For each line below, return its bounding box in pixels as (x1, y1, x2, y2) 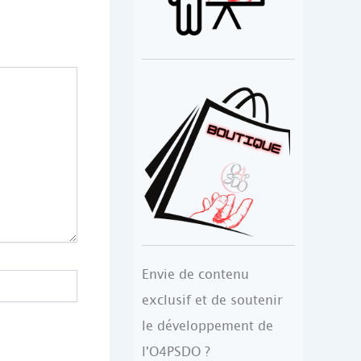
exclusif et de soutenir (142, 290, 283, 310)
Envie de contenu (142, 264, 249, 284)
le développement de (142, 316, 273, 336)
